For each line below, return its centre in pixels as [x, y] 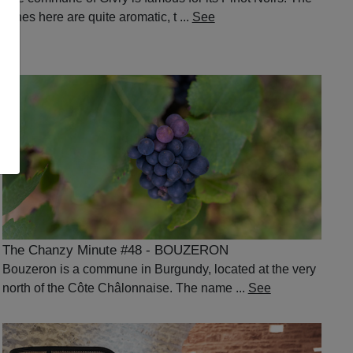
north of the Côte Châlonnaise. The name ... [125, 288]
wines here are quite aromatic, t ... [97, 17]
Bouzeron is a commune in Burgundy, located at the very [159, 269]
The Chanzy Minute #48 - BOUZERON [115, 250]
